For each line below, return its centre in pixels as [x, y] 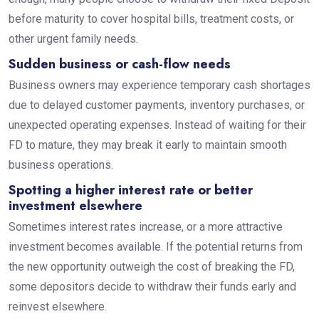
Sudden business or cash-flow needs [119, 64]
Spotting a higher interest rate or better [130, 190]
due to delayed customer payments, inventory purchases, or [156, 105]
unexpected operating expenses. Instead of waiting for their [157, 125]
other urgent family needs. [73, 39]
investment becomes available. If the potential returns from [155, 247]
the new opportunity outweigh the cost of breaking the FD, [151, 267]
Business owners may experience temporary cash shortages [159, 85]
